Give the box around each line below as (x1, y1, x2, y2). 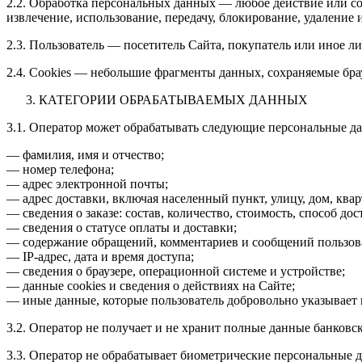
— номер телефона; (6, 162, 114, 176)
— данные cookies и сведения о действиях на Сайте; (6, 278, 295, 293)
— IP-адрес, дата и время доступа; (6, 249, 194, 263)
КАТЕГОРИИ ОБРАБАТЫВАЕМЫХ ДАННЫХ (39, 92, 308, 107)
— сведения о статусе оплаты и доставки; (6, 220, 237, 234)
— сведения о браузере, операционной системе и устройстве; (6, 263, 345, 278)
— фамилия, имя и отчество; (6, 147, 164, 162)
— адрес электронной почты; (6, 176, 168, 191)
